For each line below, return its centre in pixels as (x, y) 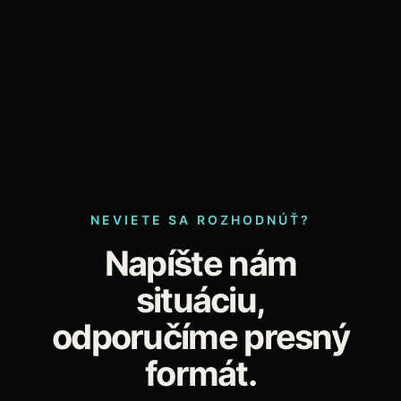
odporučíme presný (200, 337)
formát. (200, 373)
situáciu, (200, 300)
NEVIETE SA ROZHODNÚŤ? (200, 220)
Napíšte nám (200, 263)
